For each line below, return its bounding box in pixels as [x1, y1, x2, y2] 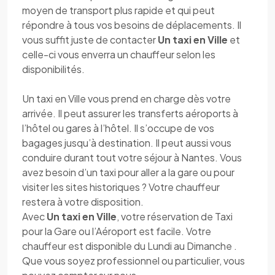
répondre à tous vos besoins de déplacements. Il [22, 18, 241, 31]
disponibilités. [22, 63, 85, 76]
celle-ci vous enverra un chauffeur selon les [22, 48, 215, 61]
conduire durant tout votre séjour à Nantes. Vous [22, 151, 242, 164]
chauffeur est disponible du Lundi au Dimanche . [22, 239, 237, 252]
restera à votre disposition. [22, 195, 144, 208]
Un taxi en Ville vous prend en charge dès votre [22, 92, 231, 105]
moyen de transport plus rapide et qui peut [22, 4, 215, 17]
